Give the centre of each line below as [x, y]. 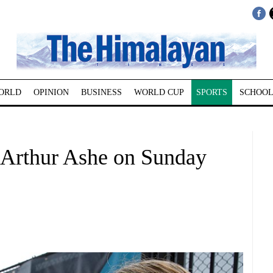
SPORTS [211, 92]
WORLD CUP [159, 92]
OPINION [51, 92]
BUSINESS [101, 92]
